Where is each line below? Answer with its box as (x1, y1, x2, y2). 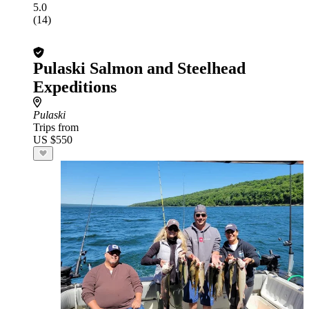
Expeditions (33, 78, 117, 96)
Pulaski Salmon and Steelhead (33, 59, 246, 77)
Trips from (33, 121, 79, 133)
